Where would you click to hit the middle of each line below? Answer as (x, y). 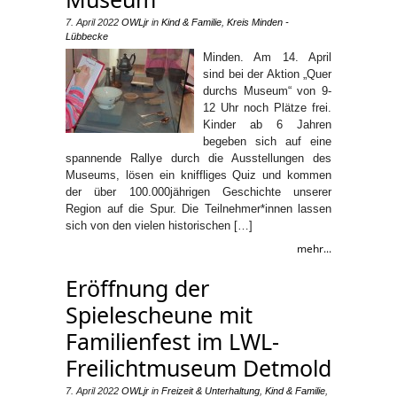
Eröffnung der (137, 288)
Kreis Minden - (258, 22)
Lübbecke (87, 36)
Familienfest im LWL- (172, 341)
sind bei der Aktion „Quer (267, 74)
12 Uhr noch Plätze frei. (267, 107)
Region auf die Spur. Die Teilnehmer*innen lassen (198, 208)
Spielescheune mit (159, 314)
